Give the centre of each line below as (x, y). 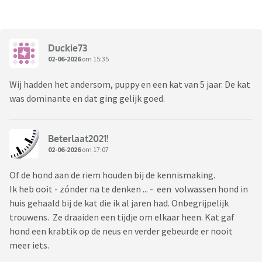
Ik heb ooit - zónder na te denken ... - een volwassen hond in (129, 189)
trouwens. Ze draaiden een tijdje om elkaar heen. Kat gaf (122, 217)
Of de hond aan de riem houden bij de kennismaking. (112, 175)
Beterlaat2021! (78, 138)
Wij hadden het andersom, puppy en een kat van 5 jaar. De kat (130, 85)
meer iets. (29, 245)
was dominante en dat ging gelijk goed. (88, 99)
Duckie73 (68, 48)
